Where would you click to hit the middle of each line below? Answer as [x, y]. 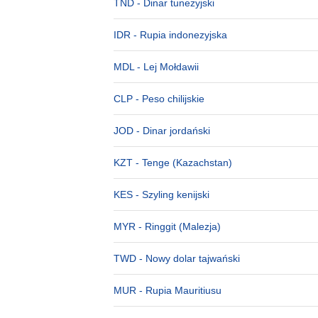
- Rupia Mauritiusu [179, 290]
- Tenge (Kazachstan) [182, 163]
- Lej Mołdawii [166, 67]
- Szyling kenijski [171, 194]
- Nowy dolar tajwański [188, 258]
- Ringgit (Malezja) [178, 226]
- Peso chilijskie [169, 99]
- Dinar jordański [172, 131]
